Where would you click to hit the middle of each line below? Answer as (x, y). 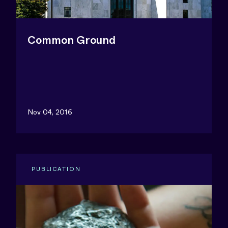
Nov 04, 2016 (50, 112)
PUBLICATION (56, 169)
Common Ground (72, 40)
